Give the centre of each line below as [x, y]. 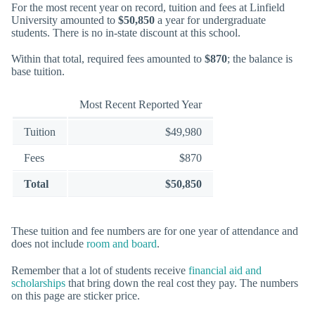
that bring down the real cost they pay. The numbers [182, 283]
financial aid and [225, 270]
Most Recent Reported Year [141, 105]
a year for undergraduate [210, 20]
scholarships [38, 283]
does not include [49, 244]
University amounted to [65, 20]
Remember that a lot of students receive [100, 270]
